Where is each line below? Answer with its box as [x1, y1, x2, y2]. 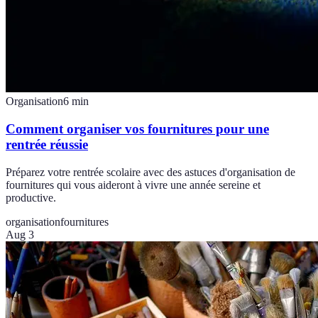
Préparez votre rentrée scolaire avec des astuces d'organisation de [6, 165, 295, 178]
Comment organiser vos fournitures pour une [6, 121, 269, 136]
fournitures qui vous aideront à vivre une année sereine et [6, 178, 261, 191]
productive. [6, 191, 56, 204]
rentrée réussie [6, 136, 88, 152]
